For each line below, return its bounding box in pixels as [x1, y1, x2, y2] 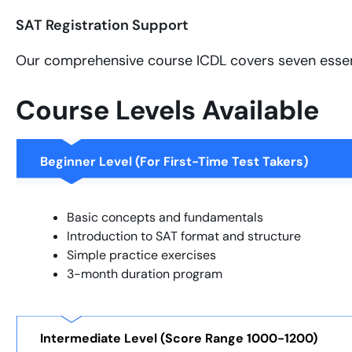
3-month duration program [67, 266, 222, 283]
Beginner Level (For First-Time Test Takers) [40, 152, 308, 170]
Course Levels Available [16, 93, 319, 129]
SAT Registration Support [16, 15, 189, 35]
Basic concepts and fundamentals [67, 209, 263, 226]
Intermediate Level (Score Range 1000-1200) [40, 329, 317, 346]
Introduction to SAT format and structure [67, 228, 301, 245]
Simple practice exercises [67, 247, 216, 264]
